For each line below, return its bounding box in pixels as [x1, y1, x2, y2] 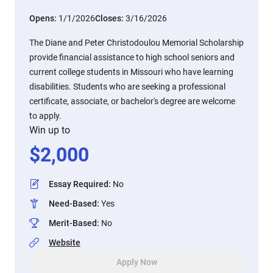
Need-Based [49, 199, 97, 208]
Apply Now [116, 257, 157, 267]
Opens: [29, 13, 58, 23]
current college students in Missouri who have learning [29, 67, 233, 77]
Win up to [29, 124, 70, 136]
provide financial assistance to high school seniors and [29, 52, 235, 62]
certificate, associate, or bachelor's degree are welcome [29, 96, 235, 106]
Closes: [95, 13, 126, 23]
